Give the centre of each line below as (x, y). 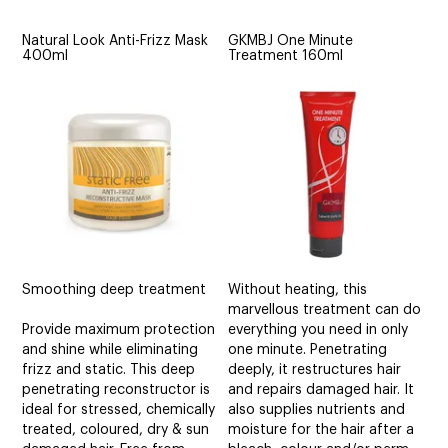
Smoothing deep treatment (114, 290)
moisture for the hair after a (321, 430)
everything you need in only (318, 330)
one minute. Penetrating (308, 350)
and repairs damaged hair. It (321, 390)
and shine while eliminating (110, 350)
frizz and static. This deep (109, 370)
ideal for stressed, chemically (119, 410)
